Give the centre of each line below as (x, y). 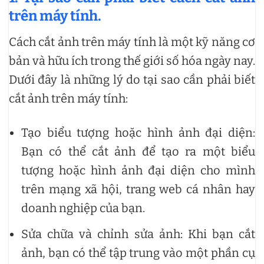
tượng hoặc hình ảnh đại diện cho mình (138, 170)
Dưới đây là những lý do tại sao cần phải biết (132, 80)
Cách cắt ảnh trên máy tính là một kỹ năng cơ (132, 42)
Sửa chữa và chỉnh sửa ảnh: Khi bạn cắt (138, 234)
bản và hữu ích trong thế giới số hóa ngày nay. (132, 61)
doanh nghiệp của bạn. (83, 208)
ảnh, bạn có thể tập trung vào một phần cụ (138, 253)
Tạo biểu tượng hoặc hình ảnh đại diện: (138, 133)
